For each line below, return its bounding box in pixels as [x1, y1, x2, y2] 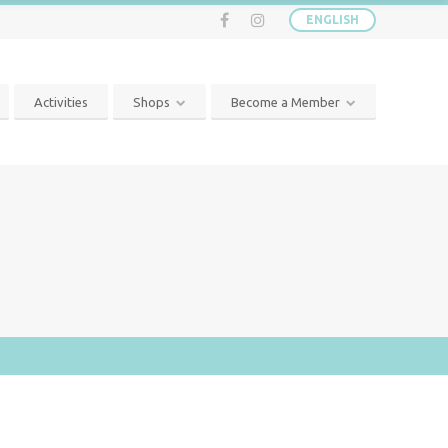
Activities [34, 95, 88, 109]
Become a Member [231, 95, 340, 109]
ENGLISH [306, 13, 359, 26]
